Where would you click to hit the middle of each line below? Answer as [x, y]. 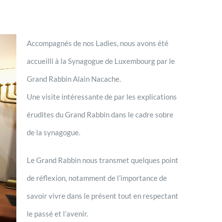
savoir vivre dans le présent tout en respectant [102, 195]
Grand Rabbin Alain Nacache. [74, 79]
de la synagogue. [53, 132]
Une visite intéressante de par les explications [102, 96]
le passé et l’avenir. [57, 213]
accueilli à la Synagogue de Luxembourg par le [101, 61]
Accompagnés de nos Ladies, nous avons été [97, 43]
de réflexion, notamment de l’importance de [97, 178]
